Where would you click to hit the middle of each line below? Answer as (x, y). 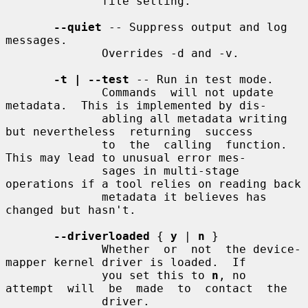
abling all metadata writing (54, 118)
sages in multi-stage (54, 170)
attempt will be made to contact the (146, 288)
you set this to (157, 275)
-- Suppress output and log (195, 27)
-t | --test (91, 79)
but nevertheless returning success (129, 131)
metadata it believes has (54, 197)
